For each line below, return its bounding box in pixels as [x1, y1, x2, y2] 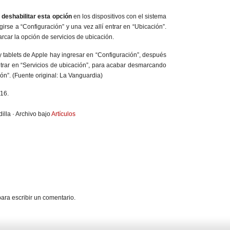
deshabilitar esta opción [2, 12, 72, 20]
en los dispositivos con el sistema [71, 12, 167, 20]
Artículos [51, 110, 75, 118]
